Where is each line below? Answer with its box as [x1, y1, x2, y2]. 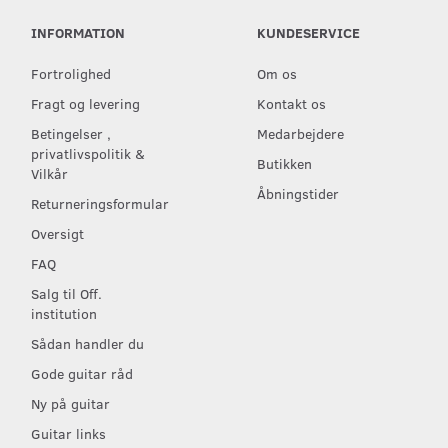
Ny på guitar [31, 393, 110, 414]
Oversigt [31, 223, 84, 244]
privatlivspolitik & [31, 143, 145, 164]
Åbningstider [256, 183, 339, 204]
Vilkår [31, 163, 68, 184]
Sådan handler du [31, 333, 144, 354]
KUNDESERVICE [256, 22, 360, 43]
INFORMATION [31, 22, 125, 43]
